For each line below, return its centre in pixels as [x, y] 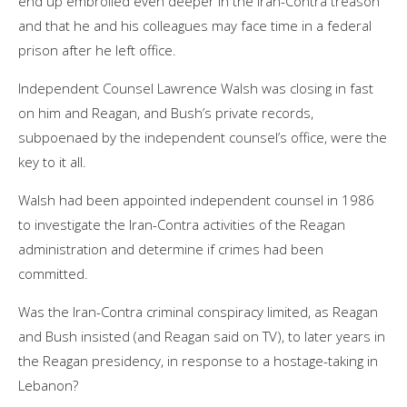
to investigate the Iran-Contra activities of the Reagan [182, 224]
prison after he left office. [97, 50]
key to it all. [52, 161]
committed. [53, 273]
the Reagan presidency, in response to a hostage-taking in [198, 360]
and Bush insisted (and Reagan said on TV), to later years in [202, 336]
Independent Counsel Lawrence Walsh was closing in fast [196, 88]
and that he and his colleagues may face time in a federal [195, 25]
